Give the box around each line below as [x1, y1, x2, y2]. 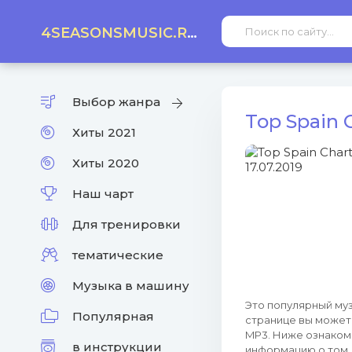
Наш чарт [72, 186, 134, 201]
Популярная [72, 309, 154, 324]
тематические [72, 247, 163, 262]
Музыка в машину [72, 278, 189, 293]
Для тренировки [72, 217, 181, 232]
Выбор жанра [72, 94, 160, 109]
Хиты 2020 [72, 156, 139, 170]
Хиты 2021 [72, 125, 136, 140]
